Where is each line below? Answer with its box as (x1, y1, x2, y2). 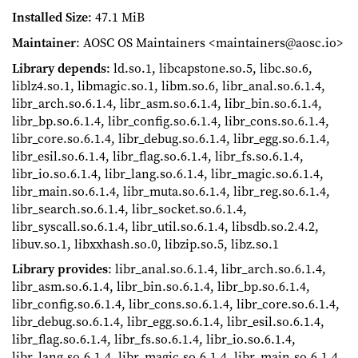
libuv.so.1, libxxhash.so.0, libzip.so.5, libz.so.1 (12, 234, 279, 253)
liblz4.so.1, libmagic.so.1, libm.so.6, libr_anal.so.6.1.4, (12, 76, 325, 94)
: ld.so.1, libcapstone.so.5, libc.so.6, (106, 58, 312, 77)
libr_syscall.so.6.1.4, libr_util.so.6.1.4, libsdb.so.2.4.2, (12, 217, 319, 235)
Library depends (12, 58, 106, 77)
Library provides (12, 260, 108, 278)
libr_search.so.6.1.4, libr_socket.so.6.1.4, (12, 199, 247, 217)
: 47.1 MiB (88, 8, 145, 26)
